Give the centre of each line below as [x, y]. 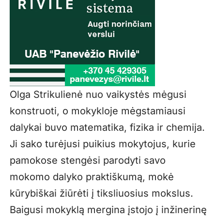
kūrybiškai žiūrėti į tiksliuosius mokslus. [101, 194]
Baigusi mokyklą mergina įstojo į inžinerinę [108, 210]
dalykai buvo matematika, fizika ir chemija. [107, 128]
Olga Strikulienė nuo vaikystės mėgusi [98, 95]
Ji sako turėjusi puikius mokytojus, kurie [103, 144]
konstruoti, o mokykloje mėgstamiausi [98, 111]
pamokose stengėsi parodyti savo [88, 161]
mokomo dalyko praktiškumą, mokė [92, 177]
